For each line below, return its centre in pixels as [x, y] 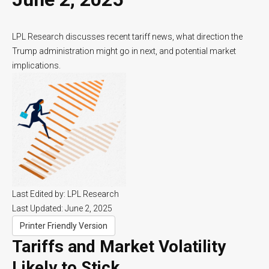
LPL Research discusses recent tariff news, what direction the [127, 36]
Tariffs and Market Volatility [119, 246]
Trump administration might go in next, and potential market [124, 51]
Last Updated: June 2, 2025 [62, 208]
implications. [36, 65]
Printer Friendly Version [64, 225]
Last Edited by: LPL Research [65, 194]
